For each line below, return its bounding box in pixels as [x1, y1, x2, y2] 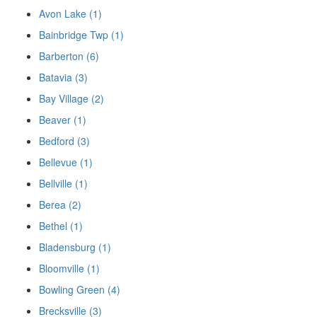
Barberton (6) [39, 49, 99, 64]
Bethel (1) [39, 219, 83, 234]
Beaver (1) [39, 113, 86, 127]
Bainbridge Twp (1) [39, 28, 124, 42]
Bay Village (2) [39, 91, 104, 106]
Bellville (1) [39, 176, 88, 191]
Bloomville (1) [39, 261, 100, 276]
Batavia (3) [39, 70, 88, 85]
